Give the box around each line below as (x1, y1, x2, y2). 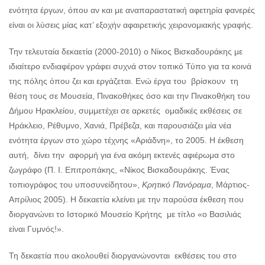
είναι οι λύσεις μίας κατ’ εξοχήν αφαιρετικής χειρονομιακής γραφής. (9, 20, 253, 30)
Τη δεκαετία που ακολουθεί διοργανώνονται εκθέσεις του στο (9, 251, 237, 261)
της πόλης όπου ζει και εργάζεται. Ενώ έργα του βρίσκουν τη (9, 76, 238, 86)
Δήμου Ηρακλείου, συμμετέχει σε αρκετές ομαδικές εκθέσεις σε (9, 106, 242, 116)
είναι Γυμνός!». (9, 224, 64, 234)
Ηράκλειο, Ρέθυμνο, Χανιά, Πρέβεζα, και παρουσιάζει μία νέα (9, 121, 231, 131)
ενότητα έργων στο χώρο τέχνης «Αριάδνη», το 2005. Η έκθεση (9, 135, 244, 146)
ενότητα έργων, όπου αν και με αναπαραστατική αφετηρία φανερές (9, 5, 255, 15)
